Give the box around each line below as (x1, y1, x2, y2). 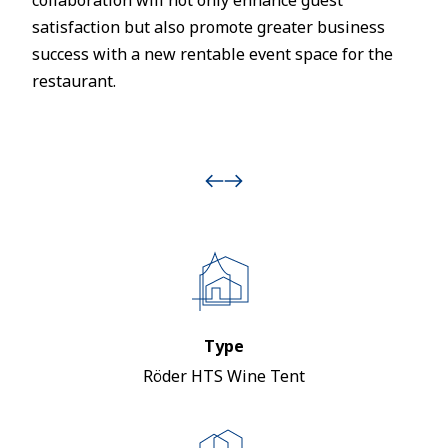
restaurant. (32, 70, 116, 92)
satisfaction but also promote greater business (32, 16, 385, 38)
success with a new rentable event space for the (32, 43, 393, 65)
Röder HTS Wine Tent (143, 365, 305, 387)
